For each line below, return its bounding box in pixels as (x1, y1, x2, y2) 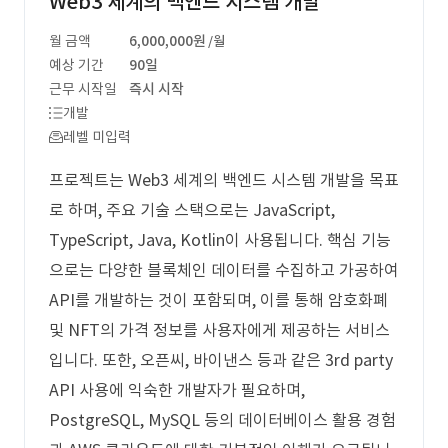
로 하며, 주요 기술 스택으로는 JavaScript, (49, 200, 335, 220)
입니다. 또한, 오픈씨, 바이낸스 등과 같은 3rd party (49, 350, 393, 370)
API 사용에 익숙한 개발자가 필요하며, (49, 380, 305, 400)
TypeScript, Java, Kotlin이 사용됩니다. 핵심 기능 (49, 230, 391, 250)
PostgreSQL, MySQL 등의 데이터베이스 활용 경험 (49, 410, 396, 430)
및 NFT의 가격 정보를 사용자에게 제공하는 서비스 (49, 320, 390, 340)
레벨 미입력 (63, 128, 131, 146)
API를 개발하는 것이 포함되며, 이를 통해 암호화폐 (49, 290, 388, 310)
